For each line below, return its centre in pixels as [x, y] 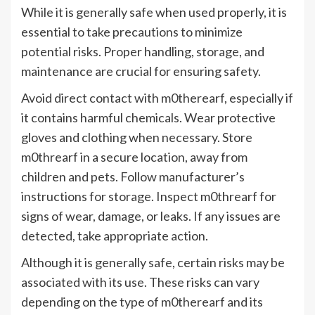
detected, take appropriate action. [115, 236]
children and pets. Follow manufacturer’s [133, 177]
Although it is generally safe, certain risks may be [153, 263]
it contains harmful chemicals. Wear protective [148, 118]
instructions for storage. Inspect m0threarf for [149, 197]
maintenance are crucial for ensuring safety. [141, 71]
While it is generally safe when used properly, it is [154, 12]
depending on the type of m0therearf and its [142, 302]
